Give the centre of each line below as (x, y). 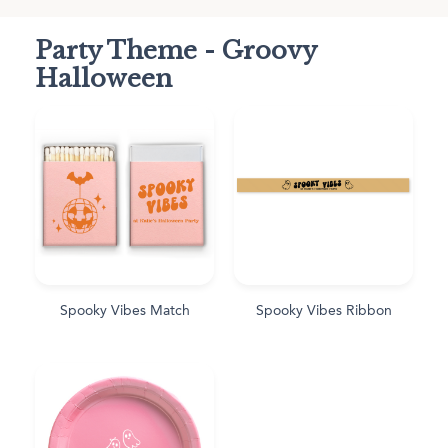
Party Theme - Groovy (175, 50)
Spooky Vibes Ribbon (323, 310)
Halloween (103, 78)
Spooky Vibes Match (124, 310)
